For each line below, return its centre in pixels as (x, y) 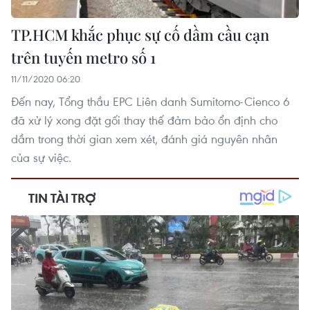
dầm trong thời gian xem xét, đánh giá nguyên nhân (144, 138)
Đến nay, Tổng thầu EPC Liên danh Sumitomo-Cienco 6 (151, 101)
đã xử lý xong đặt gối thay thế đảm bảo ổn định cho (144, 120)
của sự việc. (41, 157)
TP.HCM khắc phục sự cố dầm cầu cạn (140, 34)
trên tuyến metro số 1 (83, 57)
